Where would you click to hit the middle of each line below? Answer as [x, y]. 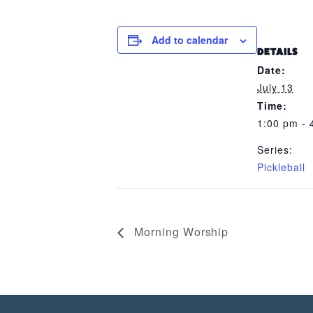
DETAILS [277, 52]
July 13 [275, 87]
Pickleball [281, 167]
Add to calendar [190, 40]
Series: [275, 150]
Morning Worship [180, 231]
